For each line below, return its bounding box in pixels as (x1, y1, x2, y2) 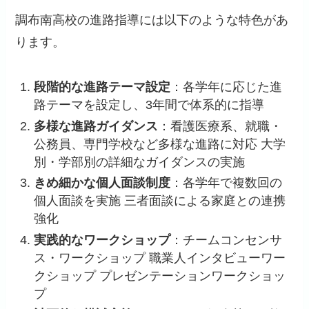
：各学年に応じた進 (170, 80, 283, 94)
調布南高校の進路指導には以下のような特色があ (15, 13, 289, 28)
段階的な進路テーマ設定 (34, 80, 171, 94)
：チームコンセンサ (170, 232, 283, 247)
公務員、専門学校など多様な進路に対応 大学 (34, 137, 286, 151)
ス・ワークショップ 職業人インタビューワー (34, 250, 286, 265)
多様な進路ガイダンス (34, 119, 159, 133)
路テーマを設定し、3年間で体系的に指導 (34, 98, 265, 112)
